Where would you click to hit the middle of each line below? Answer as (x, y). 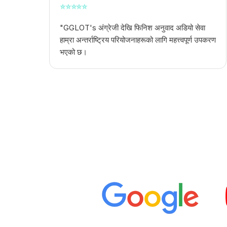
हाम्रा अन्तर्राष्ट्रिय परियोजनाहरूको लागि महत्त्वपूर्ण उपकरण (138, 40)
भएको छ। (73, 52)
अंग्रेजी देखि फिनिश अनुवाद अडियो (146, 28)
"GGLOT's (79, 28)
